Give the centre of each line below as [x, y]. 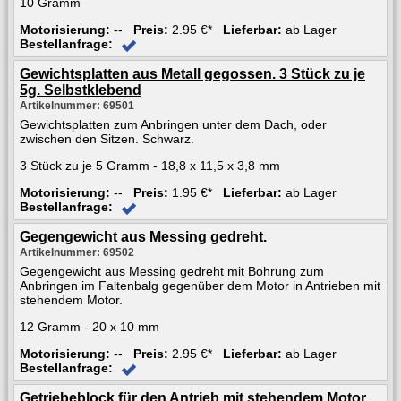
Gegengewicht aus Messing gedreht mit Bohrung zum [172, 271]
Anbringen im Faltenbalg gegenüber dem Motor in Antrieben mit [200, 285]
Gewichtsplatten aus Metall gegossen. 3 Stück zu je [192, 73]
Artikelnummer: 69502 [77, 252]
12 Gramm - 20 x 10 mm [90, 326]
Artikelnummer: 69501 [77, 105]
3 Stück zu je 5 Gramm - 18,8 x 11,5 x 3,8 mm [150, 165]
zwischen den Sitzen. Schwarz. [107, 138]
